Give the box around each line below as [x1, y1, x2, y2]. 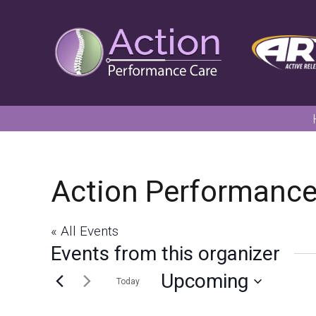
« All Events [51, 223, 119, 239]
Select [160, 294, 197, 310]
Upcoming [161, 269, 248, 293]
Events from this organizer [51, 242, 280, 265]
